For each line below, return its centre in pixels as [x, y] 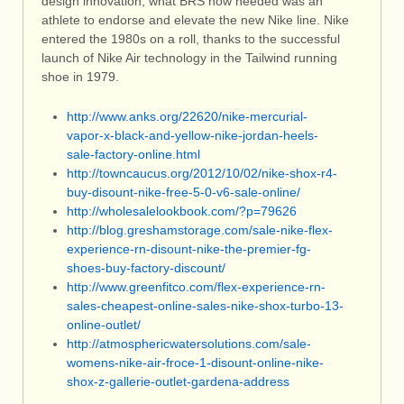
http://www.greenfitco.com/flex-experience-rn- [196, 286]
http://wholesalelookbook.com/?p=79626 [182, 211]
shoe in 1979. [80, 77]
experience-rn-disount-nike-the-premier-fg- [189, 248]
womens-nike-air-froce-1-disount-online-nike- [195, 362]
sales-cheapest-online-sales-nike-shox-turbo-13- [205, 305]
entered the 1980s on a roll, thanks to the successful [191, 39]
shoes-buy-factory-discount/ [146, 267]
